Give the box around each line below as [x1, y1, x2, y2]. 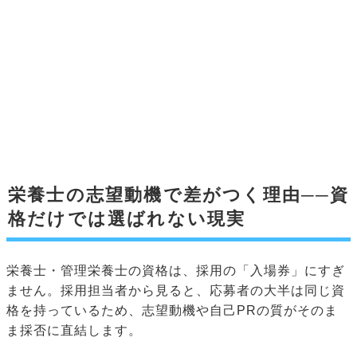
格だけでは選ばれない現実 [8, 209, 246, 229]
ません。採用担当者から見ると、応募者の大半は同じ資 [6, 284, 345, 298]
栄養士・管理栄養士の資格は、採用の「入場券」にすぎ [6, 264, 345, 278]
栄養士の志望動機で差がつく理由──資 [8, 185, 350, 206]
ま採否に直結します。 [6, 324, 142, 338]
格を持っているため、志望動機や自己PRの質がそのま [6, 304, 338, 318]
